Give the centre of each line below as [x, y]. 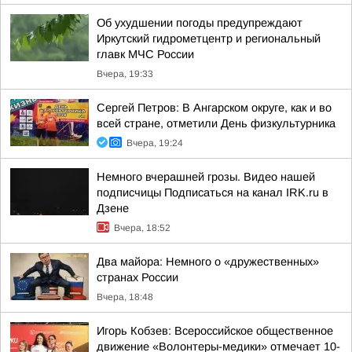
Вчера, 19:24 [155, 143]
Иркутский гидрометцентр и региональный [209, 38]
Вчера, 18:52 [142, 228]
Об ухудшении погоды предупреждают [200, 23]
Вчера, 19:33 [125, 74]
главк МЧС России [145, 54]
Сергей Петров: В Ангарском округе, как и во [214, 108]
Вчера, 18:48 [125, 297]
